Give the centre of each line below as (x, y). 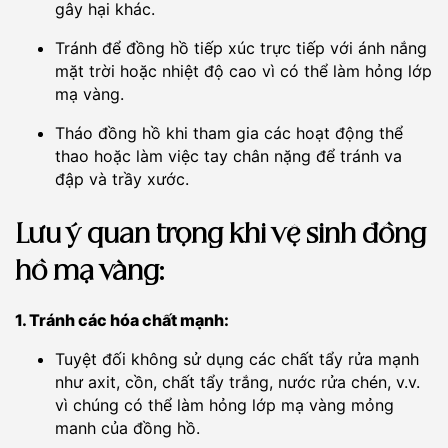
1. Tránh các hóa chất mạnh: (122, 320)
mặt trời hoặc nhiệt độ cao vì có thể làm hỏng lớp (243, 71)
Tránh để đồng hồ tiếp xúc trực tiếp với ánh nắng (241, 48)
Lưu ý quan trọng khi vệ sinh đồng (220, 236)
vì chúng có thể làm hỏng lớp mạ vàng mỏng (224, 405)
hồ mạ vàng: (89, 273)
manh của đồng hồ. (127, 428)
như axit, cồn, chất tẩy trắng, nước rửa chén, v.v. (237, 382)
